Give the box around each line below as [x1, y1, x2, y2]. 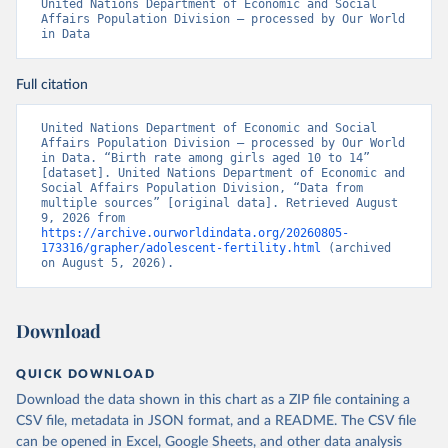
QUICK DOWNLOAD [16, 368, 156, 380]
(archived [321, 241, 391, 255]
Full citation [16, 78, 88, 92]
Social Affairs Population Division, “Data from [41, 181, 363, 195]
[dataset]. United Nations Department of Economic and [41, 166, 405, 180]
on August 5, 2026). [41, 256, 174, 270]
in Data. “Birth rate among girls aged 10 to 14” [41, 151, 370, 165]
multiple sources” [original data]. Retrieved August [41, 196, 398, 210]
